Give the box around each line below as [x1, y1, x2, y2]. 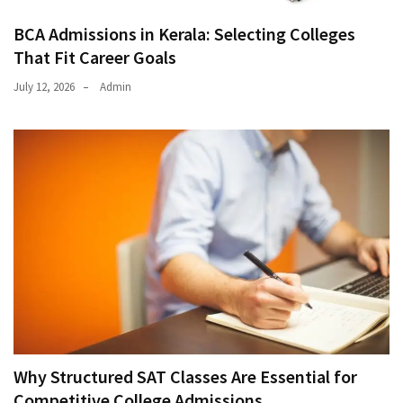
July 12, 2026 [13, 79, 75, 95]
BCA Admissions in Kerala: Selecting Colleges [13, 22, 355, 46]
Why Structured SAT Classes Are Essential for [13, 365, 357, 389]
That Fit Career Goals [13, 46, 176, 69]
